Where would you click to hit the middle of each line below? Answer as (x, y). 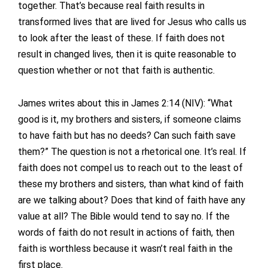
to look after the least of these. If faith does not (121, 38)
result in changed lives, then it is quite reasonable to (127, 54)
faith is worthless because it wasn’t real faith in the (125, 249)
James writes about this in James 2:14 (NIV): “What (125, 103)
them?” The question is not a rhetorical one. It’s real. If (132, 152)
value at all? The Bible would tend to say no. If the (124, 217)
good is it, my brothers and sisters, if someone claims (130, 120)
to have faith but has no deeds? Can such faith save (127, 136)
